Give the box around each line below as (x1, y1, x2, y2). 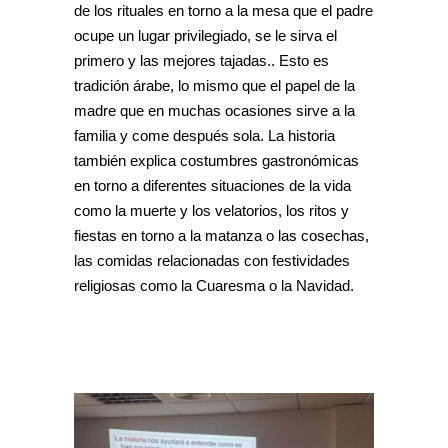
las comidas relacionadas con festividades (74, 252, 350, 269)
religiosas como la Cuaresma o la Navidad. (74, 277, 354, 294)
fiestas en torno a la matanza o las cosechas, (74, 227, 369, 244)
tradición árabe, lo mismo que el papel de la (74, 77, 355, 94)
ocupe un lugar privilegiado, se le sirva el (74, 27, 337, 44)
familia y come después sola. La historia (74, 127, 335, 144)
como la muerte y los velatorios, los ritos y (74, 202, 349, 219)
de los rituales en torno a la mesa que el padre (74, 2, 373, 19)
